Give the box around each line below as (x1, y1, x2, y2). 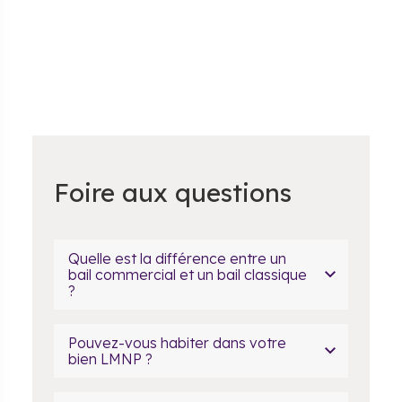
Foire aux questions (54, 177, 292, 208)
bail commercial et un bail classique (68, 266, 307, 284)
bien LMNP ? (68, 350, 153, 368)
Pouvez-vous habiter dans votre (68, 334, 286, 352)
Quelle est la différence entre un (68, 249, 286, 267)
